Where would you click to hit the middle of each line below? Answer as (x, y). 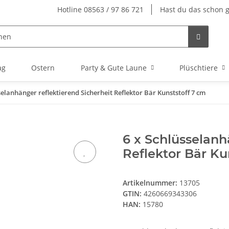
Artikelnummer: (151, 183)
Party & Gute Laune (113, 68)
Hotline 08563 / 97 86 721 (100, 9)
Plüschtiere (198, 68)
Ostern (43, 68)
